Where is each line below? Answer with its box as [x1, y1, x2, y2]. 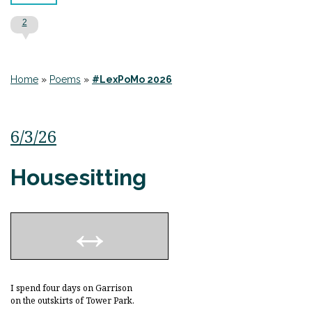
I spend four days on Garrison [10, 282, 134, 294]
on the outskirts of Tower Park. [10, 295, 134, 306]
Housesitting [10, 164, 146, 190]
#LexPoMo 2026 [92, 74, 172, 85]
